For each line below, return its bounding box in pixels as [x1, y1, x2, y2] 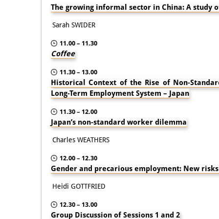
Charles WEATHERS [52, 135, 109, 144]
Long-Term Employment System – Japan [51, 88, 189, 98]
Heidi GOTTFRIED [52, 182, 106, 190]
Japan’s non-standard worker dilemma [51, 117, 187, 127]
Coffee [51, 49, 75, 58]
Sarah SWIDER [52, 21, 95, 29]
